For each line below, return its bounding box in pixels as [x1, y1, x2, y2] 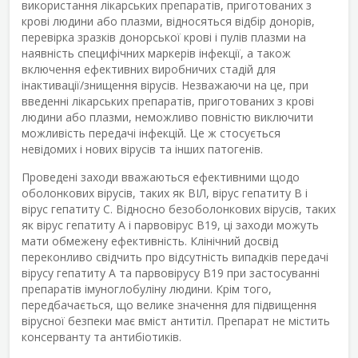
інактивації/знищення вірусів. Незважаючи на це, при [22, 77, 308, 93]
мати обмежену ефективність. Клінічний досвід [22, 233, 278, 249]
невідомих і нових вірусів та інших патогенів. [22, 141, 263, 157]
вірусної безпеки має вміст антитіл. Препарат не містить [22, 312, 330, 328]
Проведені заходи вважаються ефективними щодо [22, 169, 300, 185]
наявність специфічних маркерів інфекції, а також [22, 45, 291, 61]
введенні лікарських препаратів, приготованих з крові [22, 93, 314, 109]
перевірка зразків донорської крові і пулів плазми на [22, 29, 306, 45]
